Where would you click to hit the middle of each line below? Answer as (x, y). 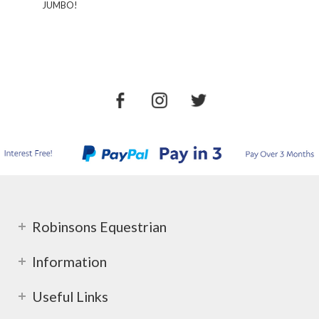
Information (69, 262)
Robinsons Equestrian (99, 227)
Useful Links (70, 297)
